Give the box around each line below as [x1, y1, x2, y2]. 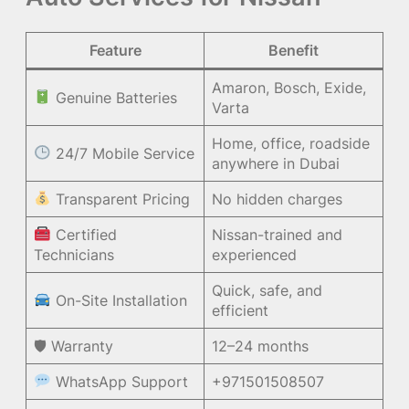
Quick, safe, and [212, 280, 323, 299]
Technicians [34, 245, 115, 264]
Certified [50, 225, 117, 244]
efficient [212, 300, 269, 320]
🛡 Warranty [34, 336, 114, 355]
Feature [89, 40, 142, 59]
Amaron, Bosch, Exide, [212, 78, 367, 97]
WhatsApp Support [50, 372, 188, 391]
